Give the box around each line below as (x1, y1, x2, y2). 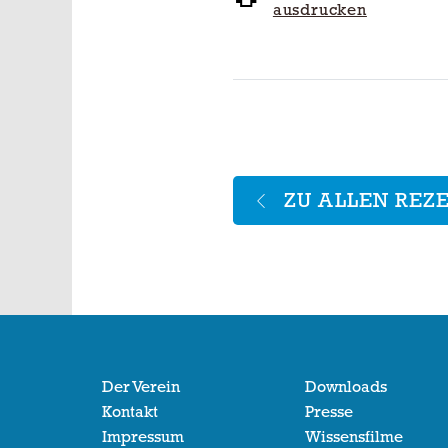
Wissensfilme (304, 428, 403, 446)
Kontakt (102, 403, 158, 421)
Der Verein (102, 378, 180, 396)
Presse (304, 403, 353, 421)
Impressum (102, 428, 184, 446)
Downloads (304, 378, 387, 396)
